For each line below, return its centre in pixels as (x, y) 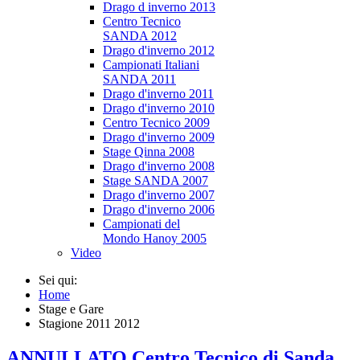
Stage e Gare (73, 309)
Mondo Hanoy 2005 (155, 238)
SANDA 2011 (139, 79)
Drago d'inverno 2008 (159, 166)
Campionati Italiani (151, 65)
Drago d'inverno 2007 (159, 195)
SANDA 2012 (140, 36)
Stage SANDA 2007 (155, 180)
